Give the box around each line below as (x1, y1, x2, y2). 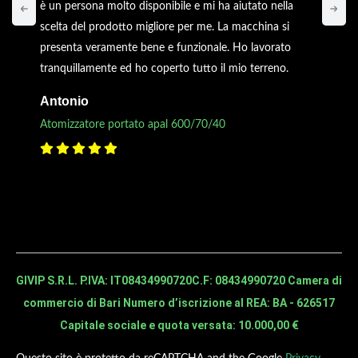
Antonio (40, 93, 89, 108)
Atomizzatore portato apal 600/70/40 (40, 118, 225, 130)
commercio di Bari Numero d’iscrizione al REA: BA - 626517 (23, 296, 335, 309)
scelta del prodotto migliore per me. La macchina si (40, 21, 289, 33)
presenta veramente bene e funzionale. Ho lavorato (40, 42, 291, 54)
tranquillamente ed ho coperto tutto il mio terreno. (40, 62, 288, 74)
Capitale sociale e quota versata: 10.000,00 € (59, 318, 299, 332)
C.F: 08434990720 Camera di (192, 273, 342, 287)
